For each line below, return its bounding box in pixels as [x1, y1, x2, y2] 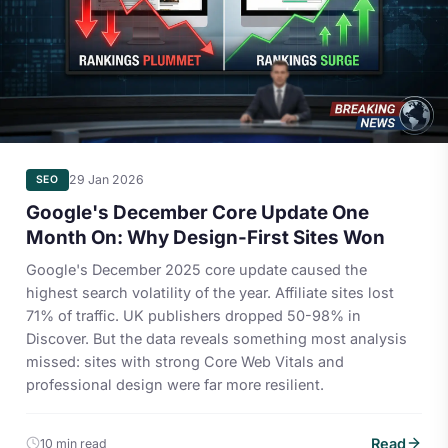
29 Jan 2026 [68, 172, 144, 188]
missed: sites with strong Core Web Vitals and [25, 353, 344, 371]
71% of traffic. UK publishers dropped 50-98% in [25, 307, 361, 325]
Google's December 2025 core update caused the [25, 261, 367, 279]
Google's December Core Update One [25, 200, 369, 224]
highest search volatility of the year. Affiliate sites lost [25, 284, 394, 302]
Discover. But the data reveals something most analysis [25, 330, 407, 348]
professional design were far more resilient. [25, 376, 324, 394]
